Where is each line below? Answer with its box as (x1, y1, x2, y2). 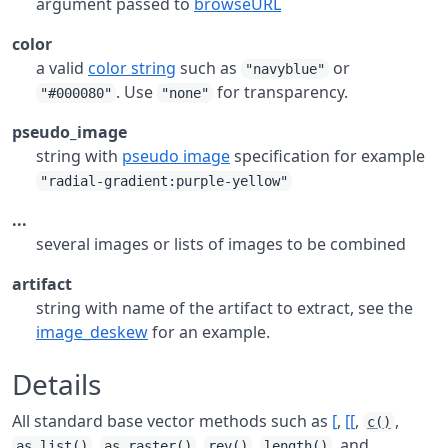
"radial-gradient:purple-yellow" (40, 173, 288, 189)
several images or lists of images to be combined (36, 233, 406, 255)
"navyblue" (245, 61, 325, 77)
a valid (36, 57, 88, 79)
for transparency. (213, 81, 348, 103)
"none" (161, 85, 209, 101)
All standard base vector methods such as (12, 410, 332, 432)
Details (12, 365, 101, 403)
